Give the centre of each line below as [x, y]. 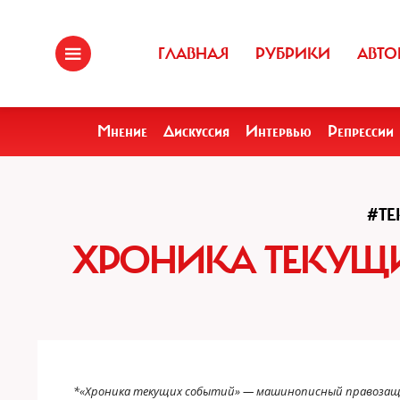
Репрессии [361, 131]
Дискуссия [196, 131]
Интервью [279, 131]
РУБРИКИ [293, 54]
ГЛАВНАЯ [193, 54]
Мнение [122, 131]
